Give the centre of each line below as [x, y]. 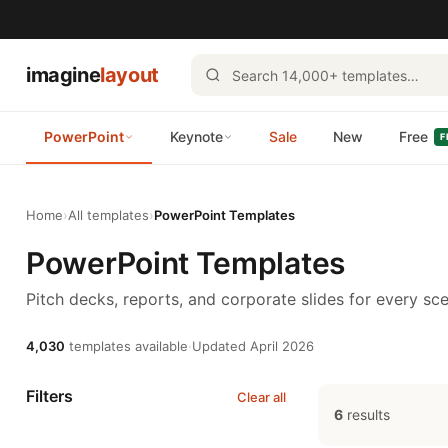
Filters [49, 396]
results [366, 414]
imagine [63, 75]
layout [129, 75]
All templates [108, 215]
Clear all [261, 396]
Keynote [196, 136]
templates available [126, 346]
